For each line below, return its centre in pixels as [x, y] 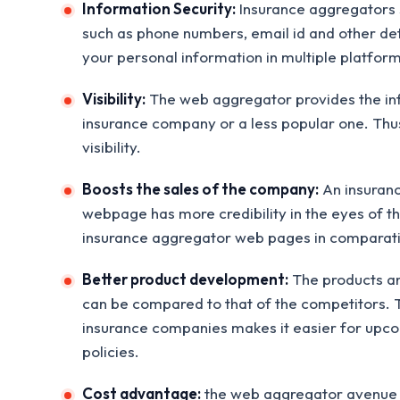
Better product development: [185, 279]
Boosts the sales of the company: [200, 188]
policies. [111, 351]
